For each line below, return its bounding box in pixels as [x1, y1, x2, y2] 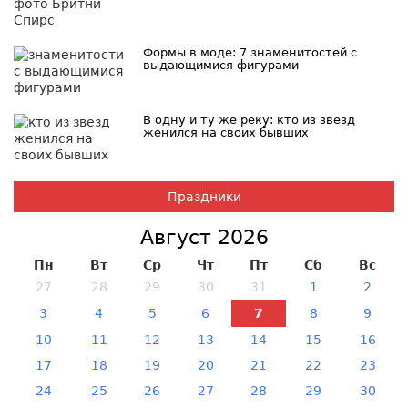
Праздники [167, 189, 241, 204]
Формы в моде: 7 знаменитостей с [143, 45, 358, 59]
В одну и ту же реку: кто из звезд [143, 112, 356, 127]
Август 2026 [139, 225, 269, 249]
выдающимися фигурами [143, 57, 300, 72]
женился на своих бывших [143, 125, 310, 139]
